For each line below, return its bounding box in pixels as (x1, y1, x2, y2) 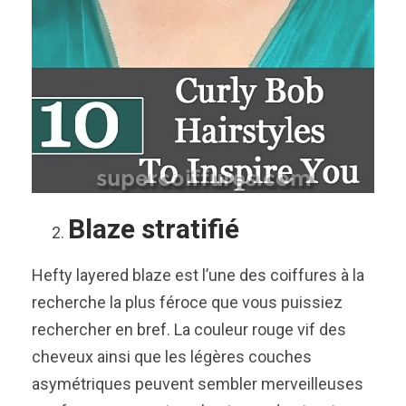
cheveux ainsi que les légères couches (32, 346, 312, 366)
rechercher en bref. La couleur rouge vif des (32, 319, 346, 339)
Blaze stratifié (68, 212, 239, 245)
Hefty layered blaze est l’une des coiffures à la (32, 265, 364, 285)
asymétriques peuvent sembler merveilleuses (32, 373, 363, 393)
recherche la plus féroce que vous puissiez (32, 292, 343, 312)
